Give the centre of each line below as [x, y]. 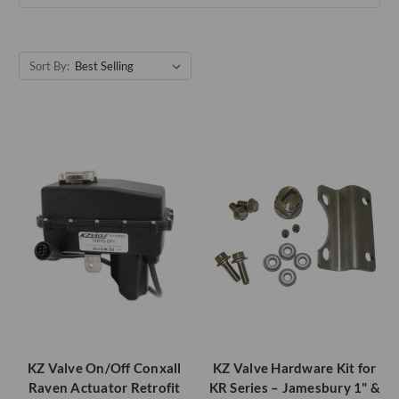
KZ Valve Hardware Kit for [295, 367]
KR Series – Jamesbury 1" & [294, 387]
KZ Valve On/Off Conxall [104, 367]
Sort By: [49, 66]
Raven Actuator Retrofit [104, 387]
